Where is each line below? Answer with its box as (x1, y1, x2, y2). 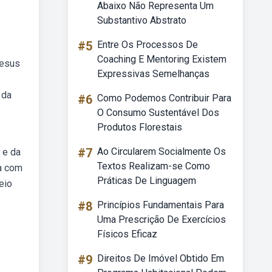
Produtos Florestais (97, 121, 182, 133)
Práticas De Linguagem (97, 175, 196, 186)
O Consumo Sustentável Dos (97, 107, 219, 118)
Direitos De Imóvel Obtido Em (97, 253, 224, 264)
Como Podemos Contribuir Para (97, 92, 231, 104)
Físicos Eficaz (97, 228, 157, 240)
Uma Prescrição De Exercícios (97, 214, 226, 225)
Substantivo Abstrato (97, 15, 186, 26)
